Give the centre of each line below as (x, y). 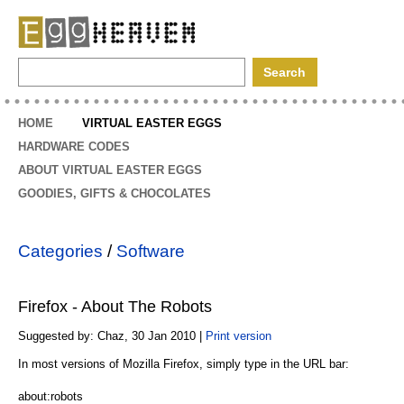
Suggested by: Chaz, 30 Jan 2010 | (112, 336)
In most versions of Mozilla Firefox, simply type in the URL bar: (184, 364)
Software (151, 251)
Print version (239, 336)
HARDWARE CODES (74, 147)
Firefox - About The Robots (115, 307)
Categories (60, 251)
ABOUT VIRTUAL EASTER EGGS (110, 170)
